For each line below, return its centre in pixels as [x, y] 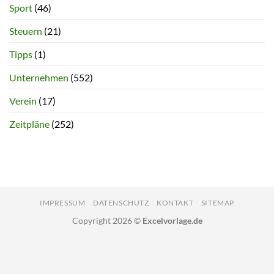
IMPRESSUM [62, 203]
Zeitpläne [29, 124]
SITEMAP [218, 203]
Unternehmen [39, 78]
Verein [23, 101]
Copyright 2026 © [107, 221]
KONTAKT [175, 203]
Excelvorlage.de [172, 221]
